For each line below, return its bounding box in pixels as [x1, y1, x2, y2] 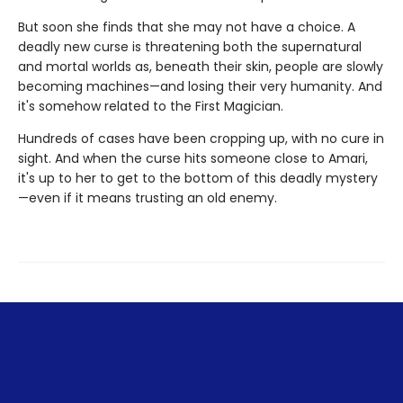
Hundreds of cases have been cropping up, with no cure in [18, 130, 384, 148]
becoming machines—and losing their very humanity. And [18, 77, 382, 96]
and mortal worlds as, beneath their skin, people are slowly [18, 58, 383, 76]
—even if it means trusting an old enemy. [18, 189, 277, 208]
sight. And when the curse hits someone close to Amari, [18, 149, 368, 168]
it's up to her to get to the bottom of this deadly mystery [18, 169, 378, 188]
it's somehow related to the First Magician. [18, 97, 283, 116]
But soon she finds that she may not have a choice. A [18, 18, 355, 37]
